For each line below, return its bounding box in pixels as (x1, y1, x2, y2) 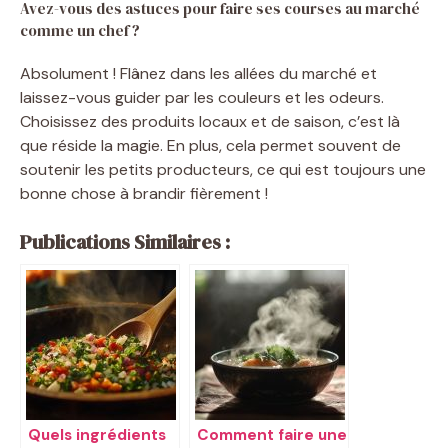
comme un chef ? (20, 19, 140, 41)
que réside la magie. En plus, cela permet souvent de (20, 134, 401, 156)
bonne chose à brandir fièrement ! (20, 182, 268, 204)
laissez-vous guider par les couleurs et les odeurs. (20, 86, 384, 108)
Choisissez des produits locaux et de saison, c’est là (20, 110, 400, 132)
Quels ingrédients (28, 424, 166, 445)
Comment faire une (197, 424, 347, 445)
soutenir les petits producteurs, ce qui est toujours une (20, 158, 426, 180)
